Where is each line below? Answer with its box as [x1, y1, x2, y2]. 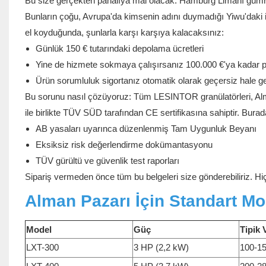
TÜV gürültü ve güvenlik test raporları [35, 156, 179, 166]
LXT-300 [26, 242, 59, 253]
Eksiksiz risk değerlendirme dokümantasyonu [35, 140, 213, 150]
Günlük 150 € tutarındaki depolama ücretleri [35, 43, 204, 54]
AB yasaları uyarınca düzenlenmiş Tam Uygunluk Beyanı [35, 123, 256, 134]
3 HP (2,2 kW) [133, 242, 189, 253]
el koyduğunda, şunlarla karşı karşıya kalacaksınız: [24, 27, 224, 38]
